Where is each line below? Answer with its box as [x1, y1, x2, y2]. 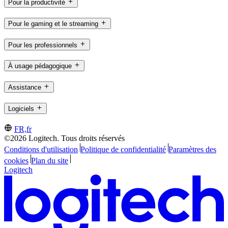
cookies [4, 156, 28, 165]
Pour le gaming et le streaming [8, 19, 98, 27]
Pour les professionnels [8, 41, 77, 49]
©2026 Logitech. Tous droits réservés [4, 133, 125, 142]
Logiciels [8, 104, 34, 112]
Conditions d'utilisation [4, 145, 78, 154]
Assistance [8, 83, 41, 92]
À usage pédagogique [8, 62, 72, 70]
